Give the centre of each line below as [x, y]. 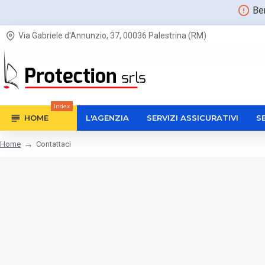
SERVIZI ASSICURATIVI [193, 118]
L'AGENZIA [107, 118]
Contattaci [54, 144]
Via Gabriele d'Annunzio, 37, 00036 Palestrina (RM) [112, 35]
